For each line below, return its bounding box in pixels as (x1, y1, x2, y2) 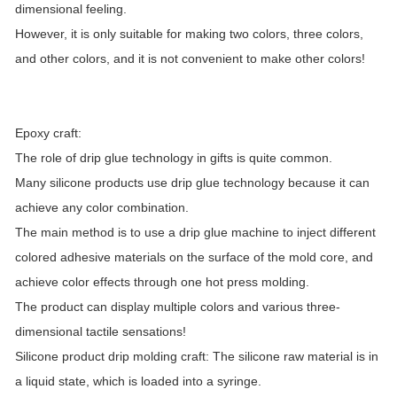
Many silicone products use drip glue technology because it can (15, 175, 370, 190)
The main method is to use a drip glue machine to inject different (15, 225, 376, 239)
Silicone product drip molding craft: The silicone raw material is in (15, 349, 378, 363)
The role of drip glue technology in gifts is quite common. (15, 151, 336, 165)
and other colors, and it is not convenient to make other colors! (15, 51, 365, 66)
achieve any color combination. (15, 200, 192, 214)
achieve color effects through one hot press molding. (15, 275, 309, 289)
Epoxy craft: (15, 126, 82, 140)
